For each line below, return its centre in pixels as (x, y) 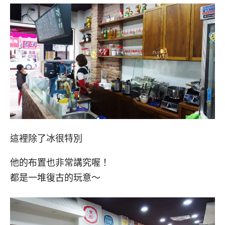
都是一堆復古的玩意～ (55, 178)
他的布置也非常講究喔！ (60, 163)
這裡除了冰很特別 (46, 138)
